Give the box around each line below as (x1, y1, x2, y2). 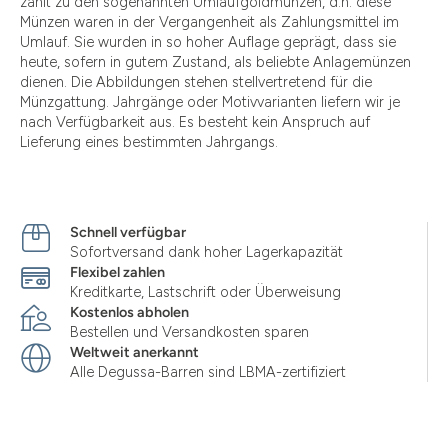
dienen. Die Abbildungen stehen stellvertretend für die (20, 73, 372, 92)
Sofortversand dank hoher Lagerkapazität (70, 243, 343, 262)
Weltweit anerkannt (70, 343, 199, 362)
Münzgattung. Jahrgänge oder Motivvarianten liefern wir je (20, 93, 400, 112)
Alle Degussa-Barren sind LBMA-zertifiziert (70, 363, 346, 382)
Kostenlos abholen (70, 303, 189, 322)
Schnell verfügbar (70, 223, 186, 242)
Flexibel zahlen (70, 263, 165, 282)
